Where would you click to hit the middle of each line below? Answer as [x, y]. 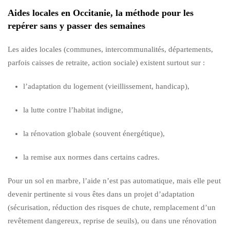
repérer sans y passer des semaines [76, 25]
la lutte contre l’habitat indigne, [73, 110]
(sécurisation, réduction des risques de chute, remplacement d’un [112, 207]
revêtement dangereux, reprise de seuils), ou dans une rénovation [112, 221]
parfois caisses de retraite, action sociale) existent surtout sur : [106, 62]
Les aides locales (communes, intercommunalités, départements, [110, 49]
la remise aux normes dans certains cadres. [91, 157]
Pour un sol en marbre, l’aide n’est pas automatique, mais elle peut [114, 180]
